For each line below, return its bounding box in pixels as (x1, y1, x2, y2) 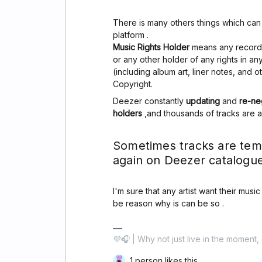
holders (113, 108, 142, 118)
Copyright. (113, 79, 153, 89)
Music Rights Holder (113, 42, 192, 52)
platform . (113, 30, 149, 40)
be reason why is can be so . (113, 198, 224, 208)
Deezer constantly (113, 96, 186, 106)
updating (186, 96, 220, 106)
